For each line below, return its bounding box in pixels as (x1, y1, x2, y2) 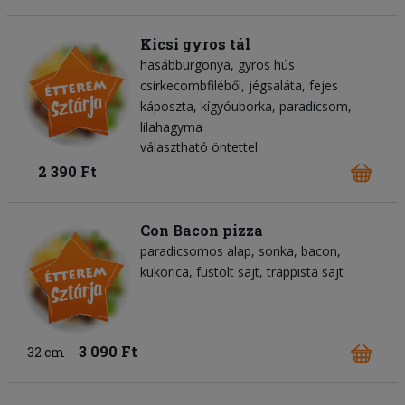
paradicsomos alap (140, 242, 251, 260)
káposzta (140, 97, 193, 115)
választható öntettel (140, 137, 258, 155)
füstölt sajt (196, 263, 259, 281)
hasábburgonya (140, 55, 231, 73)
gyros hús (238, 55, 295, 73)
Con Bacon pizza (140, 221, 263, 240)
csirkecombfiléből (140, 76, 241, 94)
